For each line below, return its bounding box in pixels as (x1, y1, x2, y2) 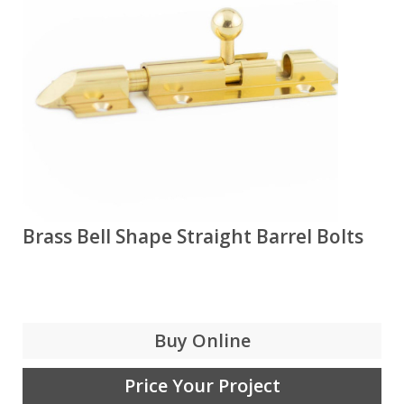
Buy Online (153, 328, 251, 353)
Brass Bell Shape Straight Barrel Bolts (23, 224, 363, 249)
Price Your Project (124, 373, 280, 398)
